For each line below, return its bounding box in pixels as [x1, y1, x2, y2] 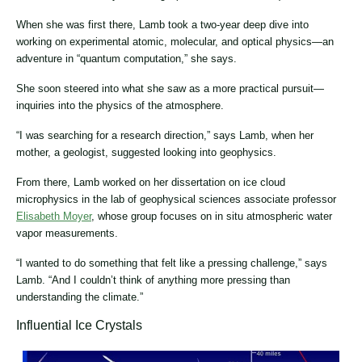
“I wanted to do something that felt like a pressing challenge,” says [16, 256, 327, 269]
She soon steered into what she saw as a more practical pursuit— [16, 82, 324, 95]
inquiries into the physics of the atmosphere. [16, 99, 224, 112]
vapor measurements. [16, 226, 118, 239]
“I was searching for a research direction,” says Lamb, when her [16, 128, 314, 141]
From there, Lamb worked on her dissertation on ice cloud [16, 175, 285, 188]
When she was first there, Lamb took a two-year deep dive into [16, 18, 309, 31]
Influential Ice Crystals [16, 318, 142, 332]
